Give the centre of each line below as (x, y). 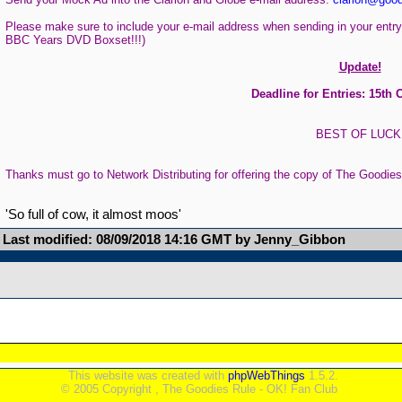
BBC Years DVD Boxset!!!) (75, 40)
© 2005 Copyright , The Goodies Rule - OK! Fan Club (201, 389)
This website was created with (146, 376)
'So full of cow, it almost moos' (93, 214)
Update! (360, 67)
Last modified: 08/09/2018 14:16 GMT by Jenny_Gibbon (174, 240)
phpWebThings (266, 376)
